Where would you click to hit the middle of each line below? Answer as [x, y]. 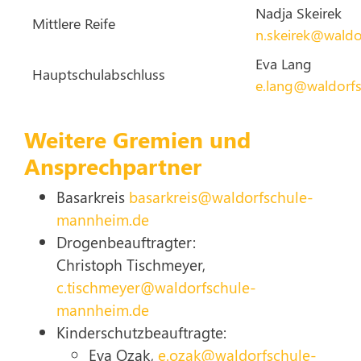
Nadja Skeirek [299, 13]
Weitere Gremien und [137, 139]
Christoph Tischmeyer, [131, 264]
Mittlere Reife [74, 23]
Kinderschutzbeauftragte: [141, 332]
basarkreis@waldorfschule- [221, 197]
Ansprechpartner [113, 166]
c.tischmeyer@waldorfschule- [156, 287]
